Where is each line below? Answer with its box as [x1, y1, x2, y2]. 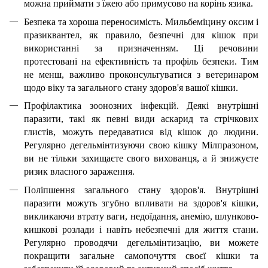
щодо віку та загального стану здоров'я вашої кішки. [24, 82, 238, 93]
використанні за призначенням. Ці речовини [24, 42, 258, 53]
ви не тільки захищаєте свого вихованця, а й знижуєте [24, 153, 258, 164]
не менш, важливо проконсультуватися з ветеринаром [24, 69, 258, 80]
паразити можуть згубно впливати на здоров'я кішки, [24, 197, 258, 208]
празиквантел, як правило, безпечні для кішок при [24, 29, 258, 40]
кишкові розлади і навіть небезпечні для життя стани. [24, 224, 258, 234]
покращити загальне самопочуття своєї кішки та [24, 250, 258, 261]
